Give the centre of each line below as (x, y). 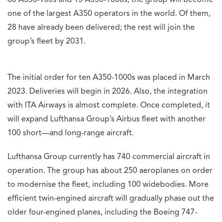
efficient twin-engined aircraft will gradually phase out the (111, 199)
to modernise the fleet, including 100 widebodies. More (108, 185)
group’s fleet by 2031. (47, 42)
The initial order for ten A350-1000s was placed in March (109, 78)
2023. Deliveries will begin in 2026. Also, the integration (108, 92)
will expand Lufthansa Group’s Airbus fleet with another (107, 120)
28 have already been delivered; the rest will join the (101, 28)
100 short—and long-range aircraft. (71, 134)
